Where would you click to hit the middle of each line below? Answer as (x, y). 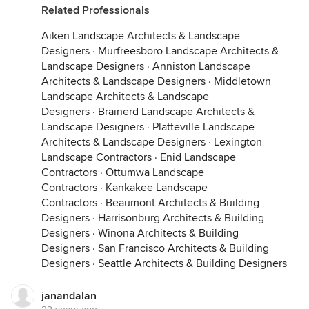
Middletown (242, 81)
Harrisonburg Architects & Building (181, 218)
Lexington (238, 142)
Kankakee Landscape (157, 188)
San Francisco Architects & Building (183, 248)
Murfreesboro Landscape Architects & (188, 51)
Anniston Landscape (201, 66)
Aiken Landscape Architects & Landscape (141, 36)
